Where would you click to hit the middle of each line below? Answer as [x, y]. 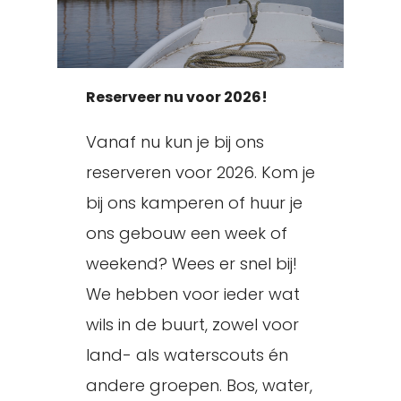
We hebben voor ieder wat [193, 294]
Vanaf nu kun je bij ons [175, 142]
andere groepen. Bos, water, [199, 385]
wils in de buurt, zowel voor [192, 324]
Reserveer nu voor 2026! [177, 97]
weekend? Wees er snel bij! [192, 264]
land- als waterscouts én [187, 355]
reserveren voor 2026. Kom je [200, 172]
